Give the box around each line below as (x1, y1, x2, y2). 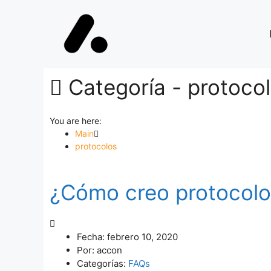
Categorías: (77, 258, 126, 270)
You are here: (50, 116, 102, 126)
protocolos (75, 141, 117, 152)
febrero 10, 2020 (107, 231, 178, 243)
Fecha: (77, 231, 105, 243)
